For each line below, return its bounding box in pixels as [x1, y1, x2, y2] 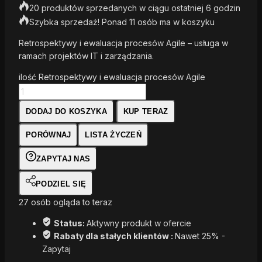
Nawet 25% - [175, 231, 225, 242]
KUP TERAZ [123, 107, 168, 116]
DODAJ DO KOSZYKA [26, 107, 107, 116]
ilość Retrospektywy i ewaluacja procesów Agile [19, 72, 205, 82]
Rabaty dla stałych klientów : [54, 231, 175, 242]
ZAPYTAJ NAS [36, 154, 91, 164]
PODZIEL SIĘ [36, 180, 87, 189]
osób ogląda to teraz [29, 197, 112, 208]
